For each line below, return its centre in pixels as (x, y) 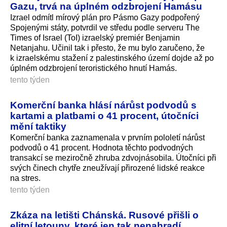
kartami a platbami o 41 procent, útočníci (104, 115)
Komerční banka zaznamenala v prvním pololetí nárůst (107, 137)
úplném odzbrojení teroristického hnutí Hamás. (93, 68)
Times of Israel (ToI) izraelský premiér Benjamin (95, 37)
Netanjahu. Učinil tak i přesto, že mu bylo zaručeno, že (107, 48)
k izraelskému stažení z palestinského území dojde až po (112, 58)
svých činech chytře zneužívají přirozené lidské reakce (107, 168)
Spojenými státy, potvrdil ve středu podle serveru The (105, 27)
